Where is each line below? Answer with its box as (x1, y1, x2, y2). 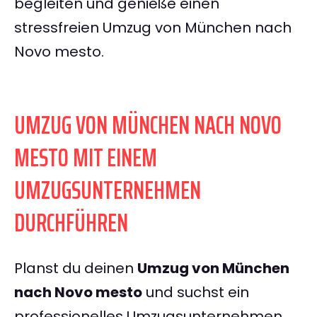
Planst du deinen (14, 258, 137, 279)
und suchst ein (142, 282, 249, 303)
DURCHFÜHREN (14, 202, 128, 243)
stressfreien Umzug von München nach (14, 18, 292, 38)
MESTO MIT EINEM (14, 137, 157, 178)
